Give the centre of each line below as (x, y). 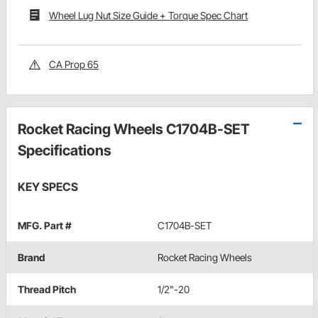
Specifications (65, 151)
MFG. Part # (45, 226)
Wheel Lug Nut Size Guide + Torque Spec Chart (148, 15)
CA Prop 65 (74, 65)
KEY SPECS (48, 187)
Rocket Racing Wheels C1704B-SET (134, 130)
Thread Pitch (47, 290)
